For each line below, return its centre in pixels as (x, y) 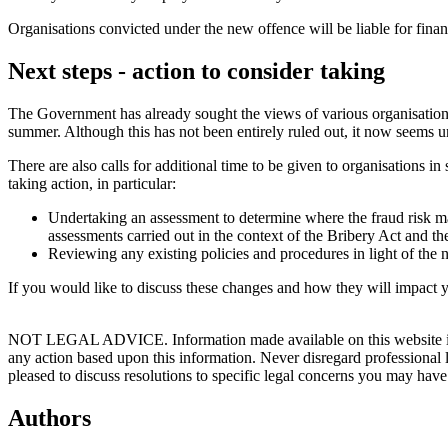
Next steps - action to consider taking (196, 71)
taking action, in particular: (92, 184)
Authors (49, 418)
